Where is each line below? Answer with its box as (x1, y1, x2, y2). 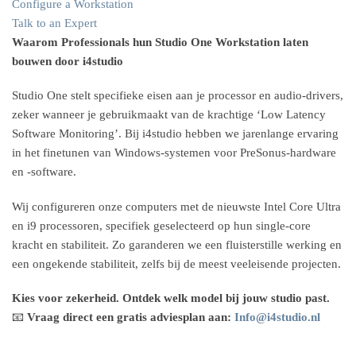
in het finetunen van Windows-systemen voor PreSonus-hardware (12, 146, 336, 160)
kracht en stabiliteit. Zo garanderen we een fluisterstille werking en (12, 238, 342, 251)
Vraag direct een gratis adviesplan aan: (27, 311, 234, 324)
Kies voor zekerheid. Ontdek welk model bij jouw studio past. (12, 292, 330, 305)
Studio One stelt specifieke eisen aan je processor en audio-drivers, (12, 89, 343, 103)
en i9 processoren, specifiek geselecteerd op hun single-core (12, 219, 311, 232)
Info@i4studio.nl (234, 311, 320, 324)
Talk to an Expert (12, 16, 97, 29)
